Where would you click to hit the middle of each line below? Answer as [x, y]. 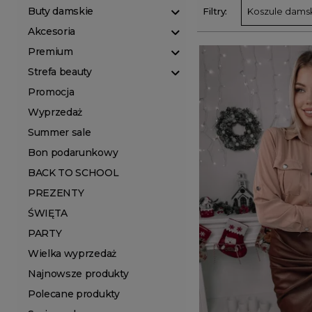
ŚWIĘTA [48, 213]
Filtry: [215, 11]
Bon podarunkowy [73, 153]
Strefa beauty [60, 72]
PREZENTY [56, 193]
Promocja [51, 92]
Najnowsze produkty [78, 274]
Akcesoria [52, 31]
